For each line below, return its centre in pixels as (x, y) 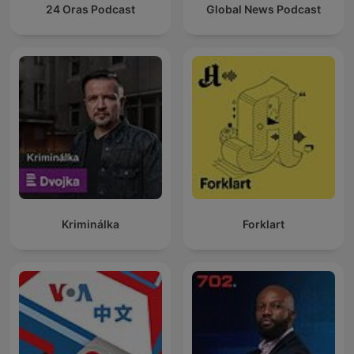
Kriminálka (90, 224)
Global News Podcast (264, 9)
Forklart (264, 224)
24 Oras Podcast (90, 9)
